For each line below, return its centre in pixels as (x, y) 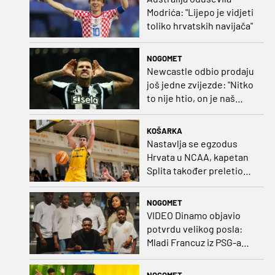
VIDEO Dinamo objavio (193, 215)
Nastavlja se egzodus (192, 143)
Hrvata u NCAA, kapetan (197, 157)
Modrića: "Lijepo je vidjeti (200, 12)
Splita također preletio (195, 170)
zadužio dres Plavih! (189, 256)
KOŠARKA (164, 130)
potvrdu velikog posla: (194, 229)
